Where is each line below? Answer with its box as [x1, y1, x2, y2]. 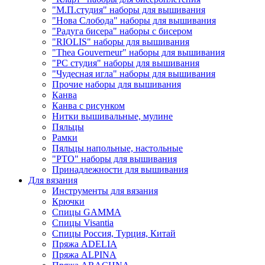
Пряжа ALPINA [52, 249, 117, 260]
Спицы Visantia [52, 217, 114, 228]
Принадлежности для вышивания [52, 164, 188, 174]
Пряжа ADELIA [52, 238, 117, 249]
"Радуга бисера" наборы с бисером [52, 25, 192, 36]
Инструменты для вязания [52, 185, 158, 196]
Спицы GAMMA [52, 206, 121, 217]
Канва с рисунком [52, 100, 125, 111]
